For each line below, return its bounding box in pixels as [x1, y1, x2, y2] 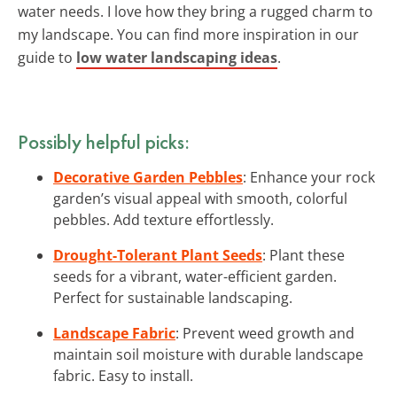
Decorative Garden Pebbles [53, 167, 243, 187]
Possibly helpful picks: [18, 128, 190, 155]
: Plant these [262, 245, 345, 265]
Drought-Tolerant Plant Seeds [53, 245, 262, 265]
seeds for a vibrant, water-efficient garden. [53, 266, 337, 286]
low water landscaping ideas [76, 47, 277, 67]
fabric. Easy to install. [53, 365, 193, 385]
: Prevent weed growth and [175, 323, 354, 343]
